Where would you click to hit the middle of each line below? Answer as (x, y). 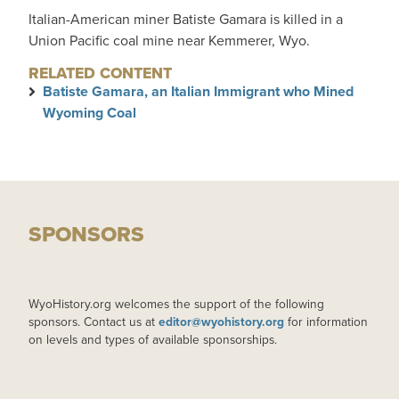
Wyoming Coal (90, 113)
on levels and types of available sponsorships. (153, 339)
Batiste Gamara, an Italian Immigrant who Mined (198, 91)
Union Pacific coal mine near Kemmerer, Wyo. (169, 41)
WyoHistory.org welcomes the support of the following (176, 304)
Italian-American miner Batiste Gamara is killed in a (186, 19)
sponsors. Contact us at (94, 322)
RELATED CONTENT (100, 73)
